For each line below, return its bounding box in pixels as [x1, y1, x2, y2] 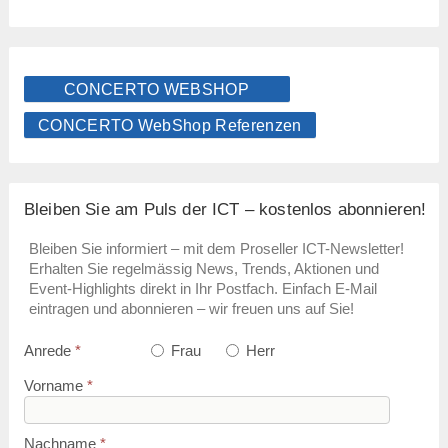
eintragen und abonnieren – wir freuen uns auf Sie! [28, 300, 354, 318]
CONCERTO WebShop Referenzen [37, 117, 302, 135]
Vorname [23, 376, 87, 394]
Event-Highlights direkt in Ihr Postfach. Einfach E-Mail [28, 280, 377, 298]
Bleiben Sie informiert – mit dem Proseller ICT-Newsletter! [28, 240, 404, 258]
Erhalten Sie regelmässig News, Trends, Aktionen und [28, 260, 379, 278]
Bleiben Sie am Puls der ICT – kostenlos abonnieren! [23, 200, 427, 220]
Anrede [23, 341, 75, 359]
